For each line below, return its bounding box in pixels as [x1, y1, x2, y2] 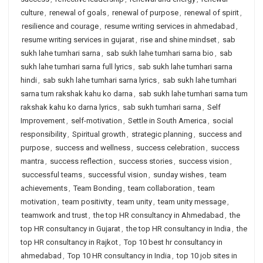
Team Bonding [73, 184, 122, 193]
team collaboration [128, 184, 192, 193]
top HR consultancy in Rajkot [21, 238, 118, 247]
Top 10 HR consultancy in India [68, 251, 171, 260]
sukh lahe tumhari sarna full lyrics [21, 62, 132, 71]
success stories [119, 157, 173, 166]
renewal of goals [49, 8, 106, 17]
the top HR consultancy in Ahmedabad [93, 211, 224, 220]
